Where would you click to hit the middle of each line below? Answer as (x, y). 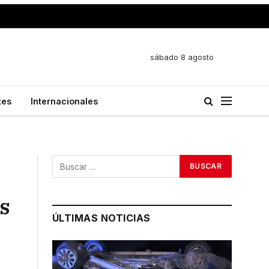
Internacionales (64, 101)
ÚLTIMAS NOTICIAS (101, 218)
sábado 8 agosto (182, 57)
